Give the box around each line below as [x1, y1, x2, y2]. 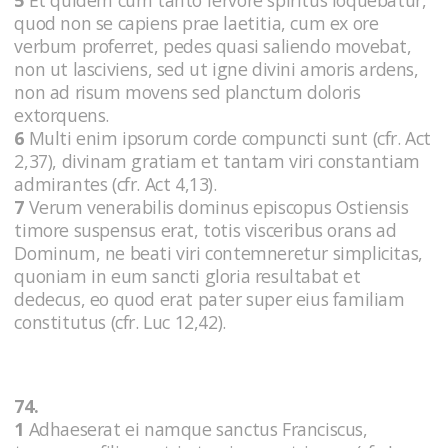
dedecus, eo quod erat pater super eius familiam [14, 286, 405, 311]
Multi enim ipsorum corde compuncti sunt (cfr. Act [24, 125, 432, 150]
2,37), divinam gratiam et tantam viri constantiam [14, 148, 420, 173]
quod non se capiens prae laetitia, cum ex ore [14, 10, 379, 35]
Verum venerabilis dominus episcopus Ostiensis [24, 194, 409, 219]
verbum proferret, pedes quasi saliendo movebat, [14, 33, 412, 58]
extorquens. [14, 102, 114, 127]
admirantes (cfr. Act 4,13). [14, 171, 222, 196]
